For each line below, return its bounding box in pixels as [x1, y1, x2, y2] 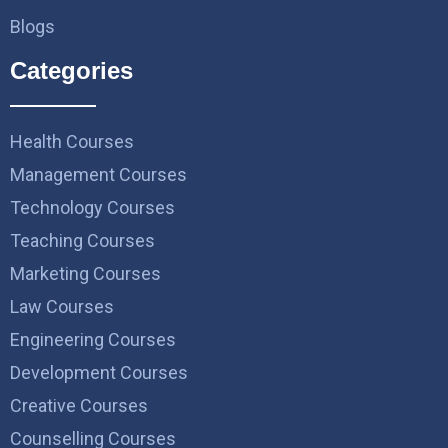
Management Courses [10, 163, 187, 185]
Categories [10, 56, 133, 84]
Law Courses [10, 295, 114, 317]
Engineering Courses [10, 328, 176, 350]
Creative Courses [10, 394, 148, 416]
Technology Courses [10, 196, 175, 218]
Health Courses [10, 130, 134, 152]
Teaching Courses [10, 229, 155, 251]
